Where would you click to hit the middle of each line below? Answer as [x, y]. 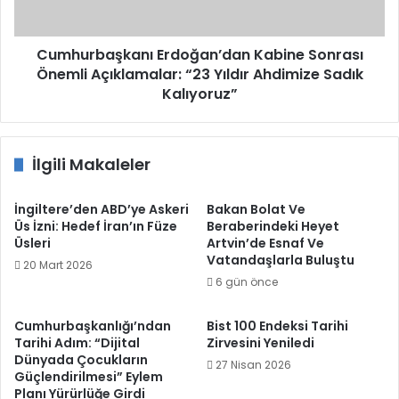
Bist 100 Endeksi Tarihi [277, 326]
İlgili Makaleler [91, 164]
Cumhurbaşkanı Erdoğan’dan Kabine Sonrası [199, 54]
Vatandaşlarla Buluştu [281, 260]
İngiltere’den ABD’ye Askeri [102, 209]
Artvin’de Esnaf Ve [265, 243]
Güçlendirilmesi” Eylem [89, 376]
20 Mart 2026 [58, 265]
